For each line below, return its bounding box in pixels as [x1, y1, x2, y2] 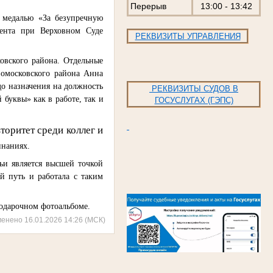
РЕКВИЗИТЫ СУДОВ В [149, 84, 238, 94]
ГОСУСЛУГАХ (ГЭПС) [154, 96, 233, 105]
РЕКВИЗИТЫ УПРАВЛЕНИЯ [135, 32, 241, 41]
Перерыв [130, 1, 166, 12]
